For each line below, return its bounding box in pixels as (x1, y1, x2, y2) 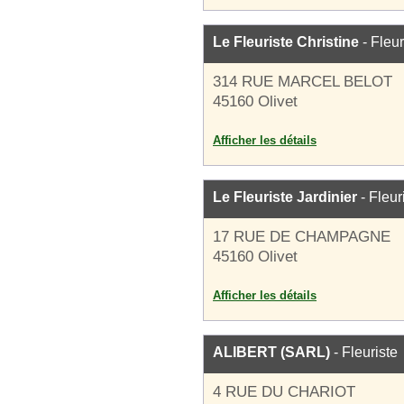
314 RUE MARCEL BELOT (213, 73, 392, 90)
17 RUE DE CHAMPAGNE (213, 228, 390, 245)
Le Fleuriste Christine (213, 34, 359, 50)
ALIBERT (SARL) (213, 344, 330, 360)
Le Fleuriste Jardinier (213, 189, 357, 205)
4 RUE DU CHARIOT (213, 383, 355, 400)
